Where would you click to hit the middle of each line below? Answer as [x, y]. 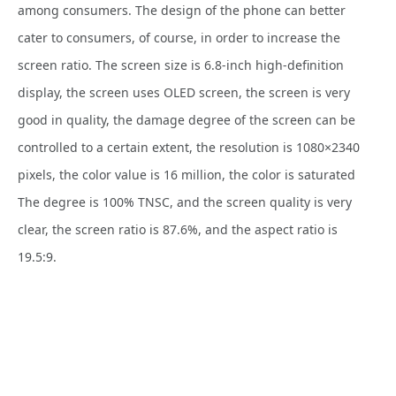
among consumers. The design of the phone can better [182, 11]
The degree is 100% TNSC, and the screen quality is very [185, 202]
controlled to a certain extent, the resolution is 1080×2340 [189, 148]
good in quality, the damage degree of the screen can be [187, 120]
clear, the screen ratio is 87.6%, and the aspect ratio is [178, 230]
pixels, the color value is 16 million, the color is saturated [187, 175]
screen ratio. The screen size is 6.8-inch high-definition [181, 65]
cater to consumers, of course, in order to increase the [179, 38]
